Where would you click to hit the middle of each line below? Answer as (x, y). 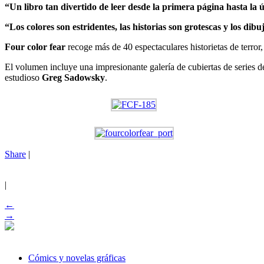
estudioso (23, 77)
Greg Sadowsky (73, 77)
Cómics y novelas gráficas (77, 258)
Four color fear (36, 47)
